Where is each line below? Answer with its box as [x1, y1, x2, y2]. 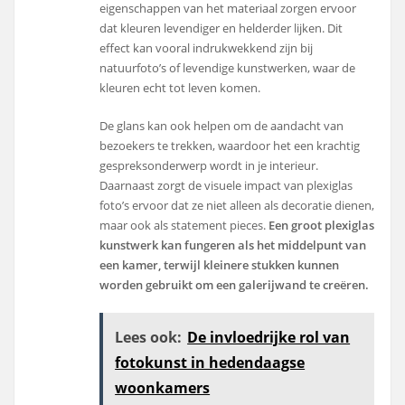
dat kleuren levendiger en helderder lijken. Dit [99, 19, 344, 36]
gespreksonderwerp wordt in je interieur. [99, 156, 319, 174]
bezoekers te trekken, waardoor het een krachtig [99, 137, 361, 154]
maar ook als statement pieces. [99, 216, 267, 233]
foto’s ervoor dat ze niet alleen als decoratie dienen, [99, 196, 375, 213]
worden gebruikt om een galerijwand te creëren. [99, 276, 370, 293]
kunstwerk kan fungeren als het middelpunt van [99, 236, 367, 253]
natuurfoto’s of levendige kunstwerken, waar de [99, 59, 356, 76]
